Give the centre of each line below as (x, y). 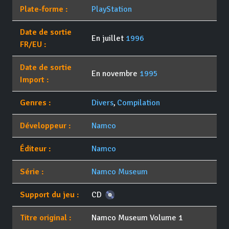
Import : (35, 80)
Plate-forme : (44, 9)
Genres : (36, 103)
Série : (32, 172)
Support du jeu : (50, 195)
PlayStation (111, 9)
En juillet (108, 39)
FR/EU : (33, 45)
